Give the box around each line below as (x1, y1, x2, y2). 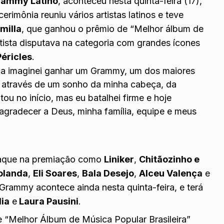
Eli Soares (33, 167, 77, 178)
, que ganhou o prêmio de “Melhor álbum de (21, 23, 204, 34)
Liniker (104, 153, 134, 164)
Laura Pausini (17, 195, 79, 206)
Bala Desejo (82, 167, 134, 178)
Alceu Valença (139, 167, 203, 178)
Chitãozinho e (139, 153, 200, 164)
